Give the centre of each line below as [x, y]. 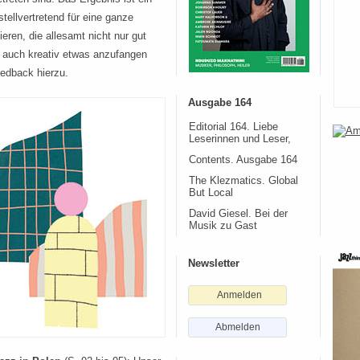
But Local [211, 193]
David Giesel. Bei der [238, 214]
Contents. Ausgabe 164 [243, 160]
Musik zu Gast [223, 226]
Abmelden [237, 327]
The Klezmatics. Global [243, 181]
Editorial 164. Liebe [233, 127]
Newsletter [214, 263]
